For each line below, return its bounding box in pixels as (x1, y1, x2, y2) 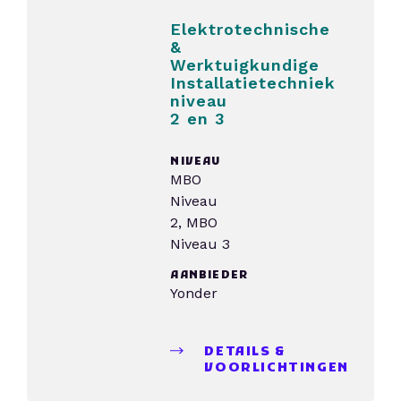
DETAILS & (204, 344, 286, 361)
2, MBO (170, 214, 218, 231)
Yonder (170, 285, 218, 302)
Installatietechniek (170, 73, 337, 92)
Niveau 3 (170, 235, 231, 252)
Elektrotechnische (170, 20, 331, 38)
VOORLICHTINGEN (204, 360, 349, 377)
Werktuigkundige (170, 55, 320, 74)
